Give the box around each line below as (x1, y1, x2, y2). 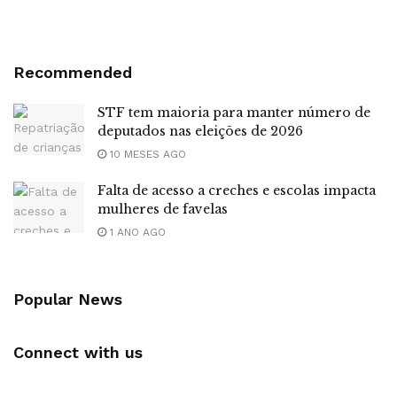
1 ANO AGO (106, 226, 166, 239)
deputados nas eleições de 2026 (97, 123, 303, 140)
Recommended (13, 63, 132, 82)
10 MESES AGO (106, 148, 186, 161)
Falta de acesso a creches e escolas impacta (97, 183, 376, 199)
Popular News (13, 290, 122, 309)
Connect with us (13, 343, 143, 362)
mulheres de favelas (97, 201, 228, 218)
